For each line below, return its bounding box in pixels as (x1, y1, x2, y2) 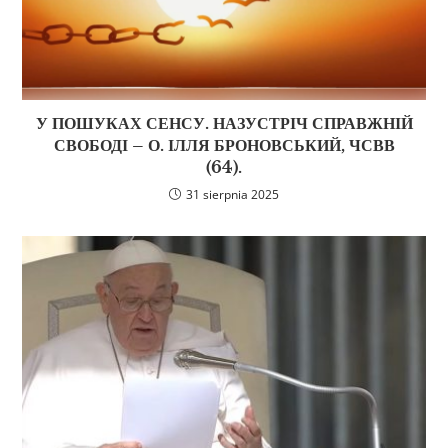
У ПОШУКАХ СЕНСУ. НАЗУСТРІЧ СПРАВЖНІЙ (35, 112, 413, 133)
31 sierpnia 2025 (186, 185, 279, 203)
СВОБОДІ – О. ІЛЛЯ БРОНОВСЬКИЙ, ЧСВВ (53, 134, 395, 155)
